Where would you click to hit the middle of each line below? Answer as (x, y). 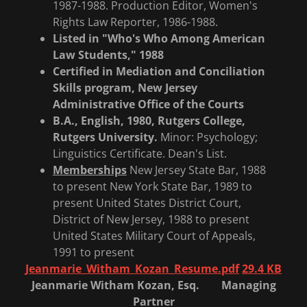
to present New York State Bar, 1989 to (152, 186)
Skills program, (94, 88)
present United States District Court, (147, 203)
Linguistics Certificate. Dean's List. (139, 153)
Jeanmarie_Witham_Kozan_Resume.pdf (132, 269)
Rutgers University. (105, 137)
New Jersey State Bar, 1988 (196, 170)
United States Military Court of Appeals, (154, 236)
